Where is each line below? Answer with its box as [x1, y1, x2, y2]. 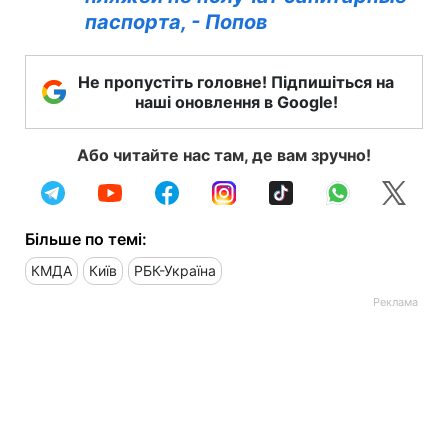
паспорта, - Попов [85, 10, 268, 34]
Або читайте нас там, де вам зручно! [77, 145, 371, 165]
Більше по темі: [25, 229, 147, 249]
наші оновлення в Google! [134, 92, 338, 112]
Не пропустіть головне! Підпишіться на [78, 72, 394, 92]
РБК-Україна [134, 262, 216, 279]
